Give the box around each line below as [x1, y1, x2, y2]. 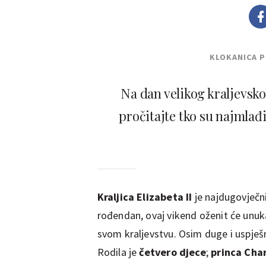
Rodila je [97, 245, 137, 259]
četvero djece [137, 245, 206, 259]
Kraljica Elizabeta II [97, 189, 192, 204]
